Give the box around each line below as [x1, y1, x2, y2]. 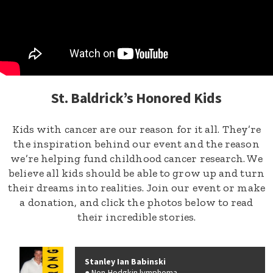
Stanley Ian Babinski [85, 256, 166, 268]
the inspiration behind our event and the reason [13, 137, 260, 151]
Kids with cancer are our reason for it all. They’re [12, 122, 261, 136]
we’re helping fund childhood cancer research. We [10, 152, 263, 165]
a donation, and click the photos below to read [19, 196, 253, 209]
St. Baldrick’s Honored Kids [51, 88, 222, 109]
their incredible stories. [77, 210, 196, 224]
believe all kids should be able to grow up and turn [9, 166, 264, 180]
